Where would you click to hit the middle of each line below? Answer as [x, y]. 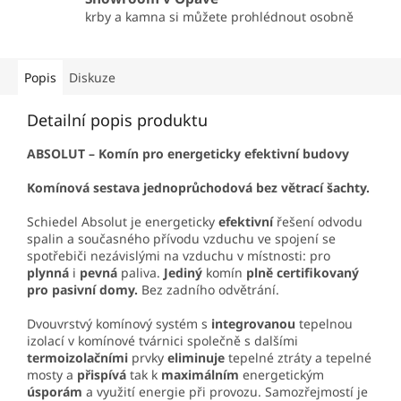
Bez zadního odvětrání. [209, 290]
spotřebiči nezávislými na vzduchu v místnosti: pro [179, 256]
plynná [48, 273]
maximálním [200, 375]
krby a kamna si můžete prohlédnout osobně [219, 16]
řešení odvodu [318, 222]
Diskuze [92, 78]
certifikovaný [318, 273]
